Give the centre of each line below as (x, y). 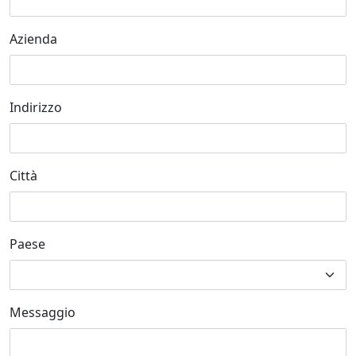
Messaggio (43, 313)
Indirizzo (36, 108)
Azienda (33, 39)
